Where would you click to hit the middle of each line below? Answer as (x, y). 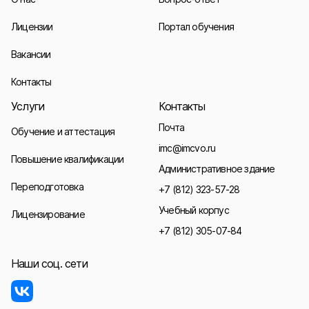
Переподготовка (47, 187)
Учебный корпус (194, 210)
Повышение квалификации (68, 159)
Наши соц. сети (49, 263)
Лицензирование (48, 214)
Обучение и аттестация (63, 131)
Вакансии (31, 54)
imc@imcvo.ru (187, 148)
